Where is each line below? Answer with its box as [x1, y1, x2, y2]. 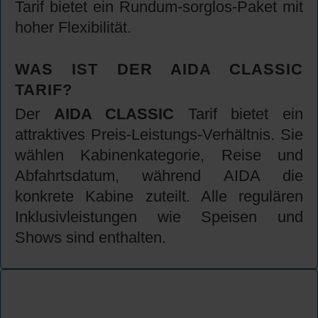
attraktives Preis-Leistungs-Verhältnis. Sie [15, 126, 303, 144]
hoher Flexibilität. [15, 18, 131, 37]
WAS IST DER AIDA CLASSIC [15, 60, 303, 79]
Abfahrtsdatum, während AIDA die [15, 167, 303, 185]
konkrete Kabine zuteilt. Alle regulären [15, 187, 303, 206]
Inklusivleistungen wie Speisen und [15, 208, 303, 226]
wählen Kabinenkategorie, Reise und [15, 146, 303, 165]
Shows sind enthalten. [15, 229, 166, 247]
